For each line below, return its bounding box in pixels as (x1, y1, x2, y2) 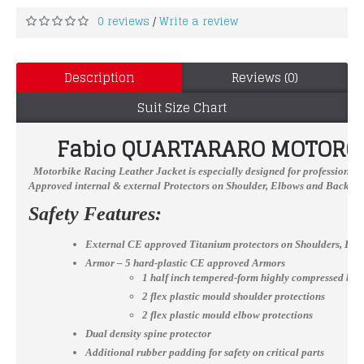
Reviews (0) (232, 66, 298, 89)
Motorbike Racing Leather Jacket (28, 164, 186, 177)
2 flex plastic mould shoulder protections (142, 289, 325, 302)
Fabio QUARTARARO (34, 129, 265, 168)
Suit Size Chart (137, 96, 227, 119)
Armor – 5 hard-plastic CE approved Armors (85, 256, 285, 269)
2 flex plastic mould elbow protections (142, 308, 313, 321)
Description (63, 66, 135, 89)
